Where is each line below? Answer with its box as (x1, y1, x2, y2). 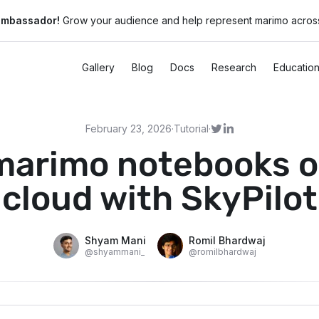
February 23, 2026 (85, 122, 172, 135)
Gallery (82, 61, 115, 73)
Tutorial (174, 122, 209, 135)
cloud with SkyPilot (1, 177, 318, 219)
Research (211, 61, 256, 73)
